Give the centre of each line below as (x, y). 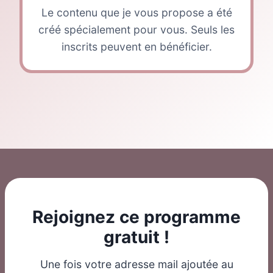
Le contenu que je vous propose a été (136, 12)
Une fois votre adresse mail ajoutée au (136, 264)
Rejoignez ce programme (136, 217)
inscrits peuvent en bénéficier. (136, 47)
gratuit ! (136, 237)
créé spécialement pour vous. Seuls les (136, 30)
